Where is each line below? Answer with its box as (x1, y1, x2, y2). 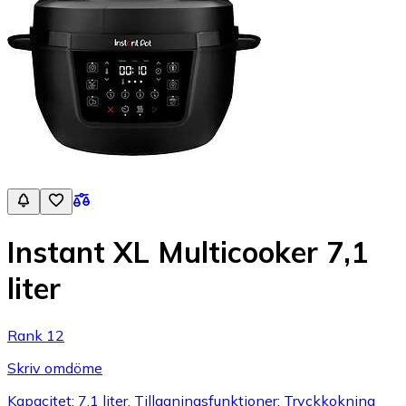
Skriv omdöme (7, 358, 102, 377)
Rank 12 (7, 325, 64, 344)
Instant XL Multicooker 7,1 (7, 234, 368, 271)
